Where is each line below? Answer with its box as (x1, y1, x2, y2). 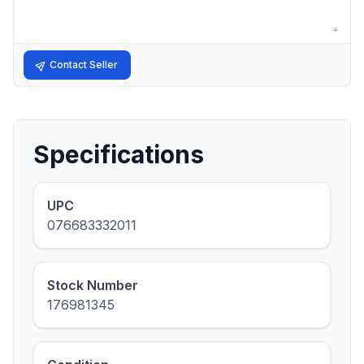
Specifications (33, 140, 204, 169)
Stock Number (47, 277, 138, 293)
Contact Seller (50, 58, 118, 71)
